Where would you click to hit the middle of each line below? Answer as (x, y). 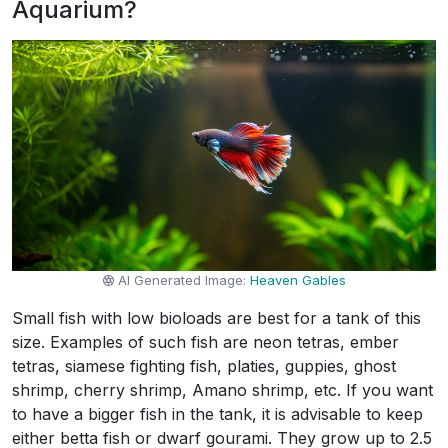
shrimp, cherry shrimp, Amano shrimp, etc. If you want (222, 390)
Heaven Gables (298, 280)
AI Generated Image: (184, 280)
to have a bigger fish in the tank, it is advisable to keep (217, 414)
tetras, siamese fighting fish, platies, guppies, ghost (204, 366)
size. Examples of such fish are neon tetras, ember (205, 342)
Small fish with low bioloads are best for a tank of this (216, 318)
